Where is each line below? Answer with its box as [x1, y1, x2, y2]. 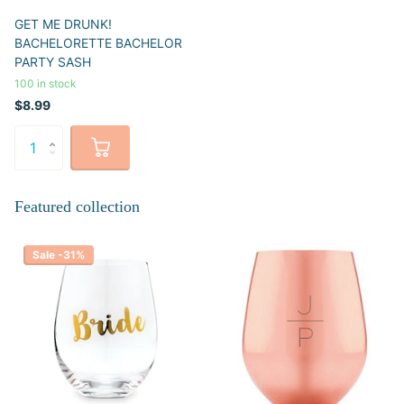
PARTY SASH [14, 53, 91, 69]
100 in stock [14, 76, 77, 90]
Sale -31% [32, 247, 85, 262]
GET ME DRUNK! [14, 15, 112, 32]
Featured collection [14, 197, 140, 216]
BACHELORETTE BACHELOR [14, 34, 182, 50]
